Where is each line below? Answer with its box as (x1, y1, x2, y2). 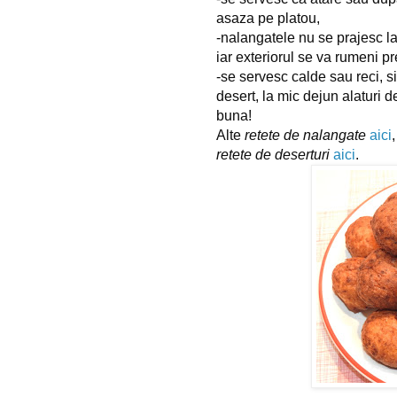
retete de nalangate (245, 127, 366, 143)
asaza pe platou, (216, 10, 320, 26)
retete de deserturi (216, 146, 330, 162)
